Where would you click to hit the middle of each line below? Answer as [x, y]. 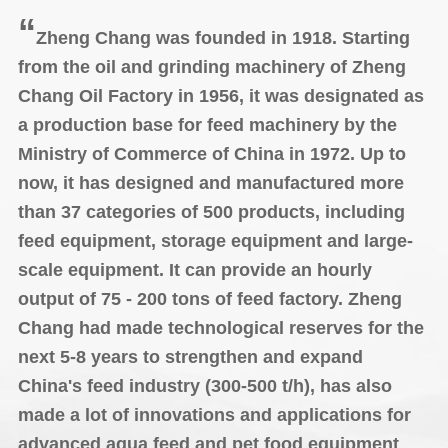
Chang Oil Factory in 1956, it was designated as [220, 95]
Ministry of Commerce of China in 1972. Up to [211, 153]
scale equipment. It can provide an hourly [194, 269]
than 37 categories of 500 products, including [211, 211]
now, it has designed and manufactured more [210, 182]
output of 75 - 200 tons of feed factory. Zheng [209, 298]
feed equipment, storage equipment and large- [215, 240]
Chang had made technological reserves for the [220, 327]
